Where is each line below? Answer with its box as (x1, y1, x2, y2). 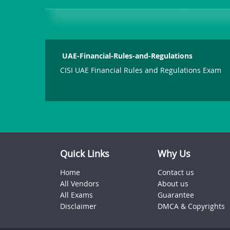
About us (158, 179, 188, 188)
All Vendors (60, 179, 99, 188)
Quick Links (60, 147, 109, 160)
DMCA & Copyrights (158, 201, 225, 211)
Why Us (158, 147, 190, 160)
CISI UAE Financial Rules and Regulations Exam (60, 65, 222, 75)
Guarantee (158, 190, 194, 200)
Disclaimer (60, 201, 97, 211)
